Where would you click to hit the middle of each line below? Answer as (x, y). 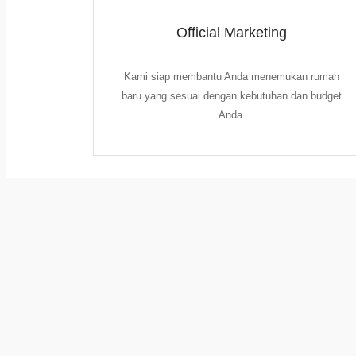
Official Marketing (232, 33)
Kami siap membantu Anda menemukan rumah (232, 77)
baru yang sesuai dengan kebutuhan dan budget (232, 96)
